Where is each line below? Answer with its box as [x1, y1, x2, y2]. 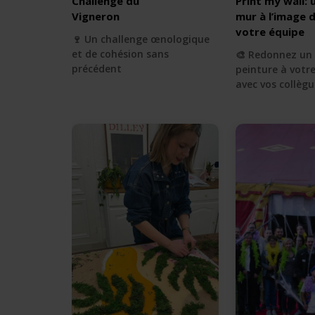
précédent [72, 61, 122, 75]
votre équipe [235, 24, 304, 39]
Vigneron [72, 8, 120, 23]
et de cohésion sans [72, 46, 169, 60]
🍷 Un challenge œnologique [72, 32, 210, 46]
